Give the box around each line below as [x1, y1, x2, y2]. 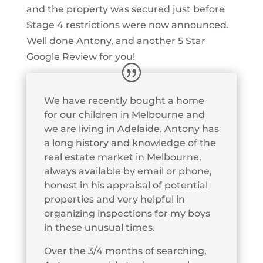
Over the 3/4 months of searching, [43, 245, 207, 257]
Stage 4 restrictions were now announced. [26, 19, 229, 31]
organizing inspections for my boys [43, 208, 210, 220]
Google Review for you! [26, 51, 135, 63]
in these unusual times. [43, 222, 155, 234]
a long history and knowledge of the [43, 137, 216, 149]
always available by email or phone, [43, 166, 212, 177]
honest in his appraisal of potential [43, 180, 208, 191]
